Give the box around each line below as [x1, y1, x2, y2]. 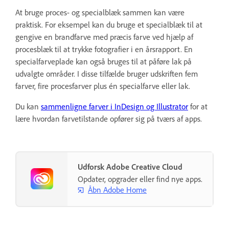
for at [188, 101, 208, 111]
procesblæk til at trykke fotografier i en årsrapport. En [15, 43, 193, 54]
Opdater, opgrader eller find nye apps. [78, 173, 202, 184]
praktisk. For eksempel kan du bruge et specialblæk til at [15, 19, 202, 30]
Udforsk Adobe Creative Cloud [78, 161, 182, 172]
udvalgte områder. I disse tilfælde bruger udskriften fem [15, 68, 198, 79]
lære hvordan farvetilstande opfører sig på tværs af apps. [15, 113, 202, 124]
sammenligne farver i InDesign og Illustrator [41, 101, 188, 111]
